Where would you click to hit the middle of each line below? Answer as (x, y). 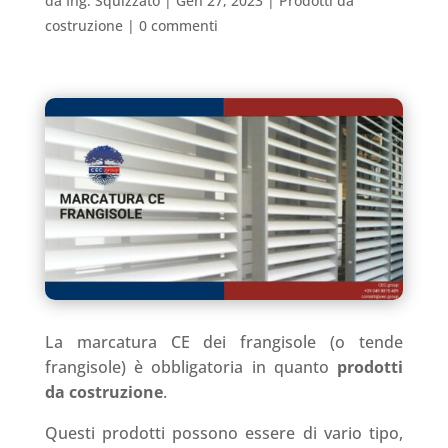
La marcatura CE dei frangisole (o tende (224, 341)
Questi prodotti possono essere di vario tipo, (224, 432)
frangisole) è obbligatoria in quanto (186, 366)
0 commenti (178, 25)
